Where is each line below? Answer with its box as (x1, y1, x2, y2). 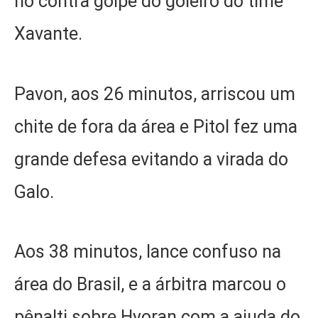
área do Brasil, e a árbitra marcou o (14, 274, 286, 295)
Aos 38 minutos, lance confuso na (14, 241, 281, 263)
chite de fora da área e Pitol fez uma (14, 116, 297, 137)
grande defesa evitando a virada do (14, 148, 288, 170)
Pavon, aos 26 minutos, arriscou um (14, 83, 295, 104)
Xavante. (14, 23, 82, 45)
